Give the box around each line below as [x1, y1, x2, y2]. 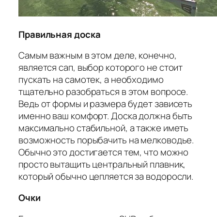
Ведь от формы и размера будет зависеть [18, 97, 193, 110]
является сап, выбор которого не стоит [18, 61, 183, 74]
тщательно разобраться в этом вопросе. [18, 85, 188, 98]
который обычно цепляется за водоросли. [18, 170, 194, 183]
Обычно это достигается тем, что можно [18, 146, 189, 159]
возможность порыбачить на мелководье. [18, 134, 194, 147]
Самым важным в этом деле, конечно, [18, 49, 177, 62]
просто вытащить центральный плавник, [18, 158, 186, 171]
